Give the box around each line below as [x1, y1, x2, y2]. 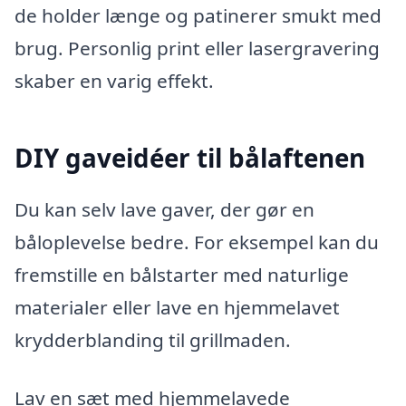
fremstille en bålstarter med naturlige [14, 262, 349, 288]
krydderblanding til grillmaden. [14, 327, 291, 353]
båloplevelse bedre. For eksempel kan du [14, 229, 379, 256]
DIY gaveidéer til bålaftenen [14, 140, 365, 175]
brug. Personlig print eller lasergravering [14, 35, 380, 62]
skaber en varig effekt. [14, 68, 214, 94]
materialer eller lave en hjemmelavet [14, 295, 340, 321]
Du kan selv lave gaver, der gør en [14, 197, 314, 223]
